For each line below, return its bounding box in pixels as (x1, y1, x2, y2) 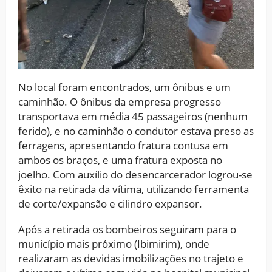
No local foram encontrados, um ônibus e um (18, 80, 231, 94)
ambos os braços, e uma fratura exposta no (18, 152, 222, 167)
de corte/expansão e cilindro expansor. (18, 196, 202, 211)
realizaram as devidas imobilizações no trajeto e (18, 251, 243, 265)
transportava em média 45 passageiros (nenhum (18, 109, 248, 123)
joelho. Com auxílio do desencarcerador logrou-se (18, 167, 253, 182)
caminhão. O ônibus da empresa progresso (18, 94, 221, 109)
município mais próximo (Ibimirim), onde (18, 236, 209, 251)
